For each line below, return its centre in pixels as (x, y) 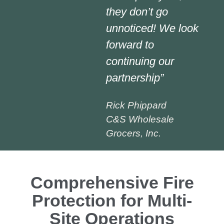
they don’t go (137, 12)
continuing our (140, 61)
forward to (130, 45)
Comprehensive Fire (112, 183)
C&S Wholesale (140, 119)
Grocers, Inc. (133, 133)
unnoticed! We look (152, 28)
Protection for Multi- (112, 201)
